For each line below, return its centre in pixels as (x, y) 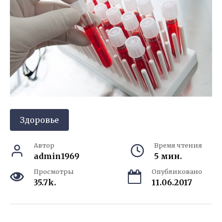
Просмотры (54, 172)
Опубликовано (177, 172)
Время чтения (178, 145)
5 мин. (168, 156)
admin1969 (56, 156)
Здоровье (39, 120)
